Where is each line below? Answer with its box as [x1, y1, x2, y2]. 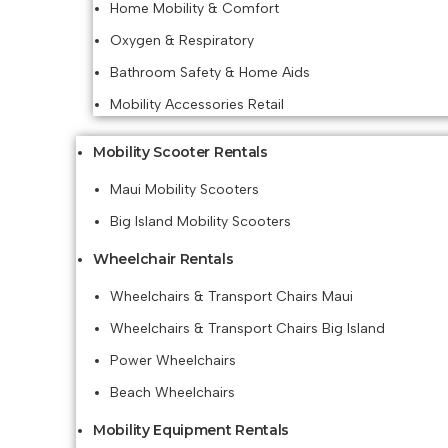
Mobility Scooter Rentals [93, 143, 268, 161]
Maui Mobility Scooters [110, 181, 259, 198]
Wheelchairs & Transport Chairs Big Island [110, 320, 385, 337]
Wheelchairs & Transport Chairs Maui [110, 288, 353, 305]
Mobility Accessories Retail [110, 96, 284, 113]
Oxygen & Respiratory [110, 32, 254, 49]
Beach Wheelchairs [110, 384, 235, 401]
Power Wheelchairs [110, 352, 236, 369]
